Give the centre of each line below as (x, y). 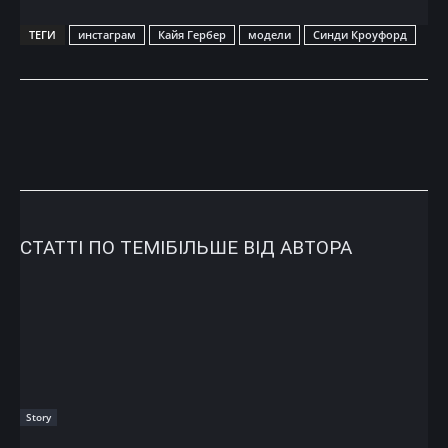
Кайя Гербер (192, 35)
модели (269, 35)
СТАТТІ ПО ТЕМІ (92, 248)
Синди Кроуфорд (360, 35)
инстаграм (107, 35)
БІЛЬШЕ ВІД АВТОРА (258, 248)
